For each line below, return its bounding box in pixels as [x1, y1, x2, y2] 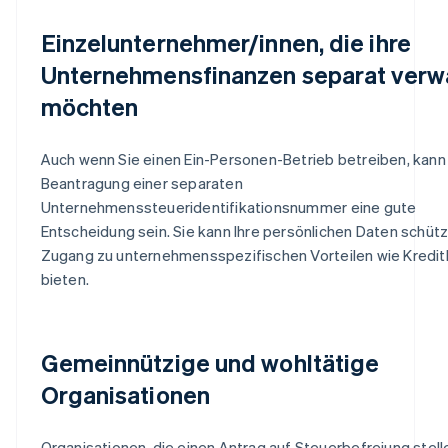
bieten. [40, 268, 89, 289]
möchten [40, 90, 139, 122]
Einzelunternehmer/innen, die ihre [40, 26, 411, 58]
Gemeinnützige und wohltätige [40, 346, 380, 378]
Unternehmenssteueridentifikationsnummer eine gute [40, 196, 417, 217]
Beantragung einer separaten [40, 172, 243, 193]
